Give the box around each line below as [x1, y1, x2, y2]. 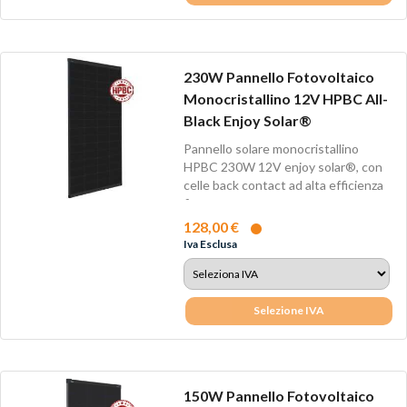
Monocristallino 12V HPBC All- [183, 89, 388, 107]
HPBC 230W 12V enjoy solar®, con [183, 159, 382, 175]
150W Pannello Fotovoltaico [183, 386, 374, 404]
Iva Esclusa [183, 236, 237, 251]
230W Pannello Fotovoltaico [183, 67, 374, 85]
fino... [183, 195, 213, 212]
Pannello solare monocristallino [183, 141, 359, 157]
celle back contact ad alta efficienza [183, 177, 383, 194]
